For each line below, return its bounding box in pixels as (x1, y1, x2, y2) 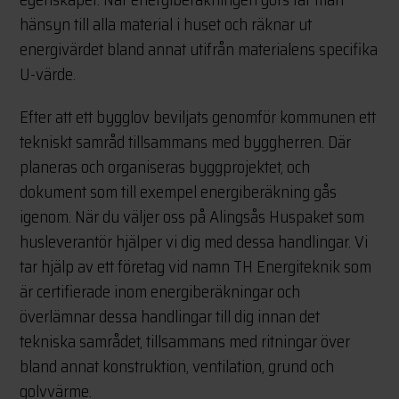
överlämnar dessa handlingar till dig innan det (20, 303, 321, 330)
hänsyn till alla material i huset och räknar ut (20, 11, 313, 38)
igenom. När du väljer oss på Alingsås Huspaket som (20, 203, 365, 231)
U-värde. (20, 61, 77, 88)
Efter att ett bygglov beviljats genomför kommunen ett (20, 103, 377, 131)
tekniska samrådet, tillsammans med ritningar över (20, 328, 351, 355)
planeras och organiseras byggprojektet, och (20, 153, 311, 181)
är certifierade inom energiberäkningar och (20, 278, 301, 305)
